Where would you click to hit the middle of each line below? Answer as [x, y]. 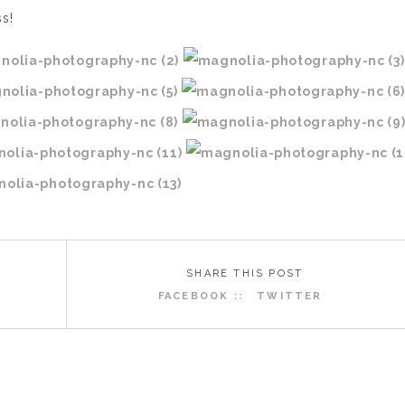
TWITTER [290, 296]
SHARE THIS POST [245, 273]
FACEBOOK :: [203, 296]
